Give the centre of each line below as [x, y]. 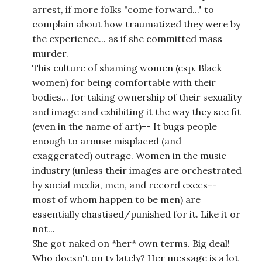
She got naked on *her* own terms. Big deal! [131, 244]
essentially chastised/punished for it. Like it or [136, 214]
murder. [50, 54]
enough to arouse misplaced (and [107, 141]
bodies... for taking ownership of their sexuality [137, 97]
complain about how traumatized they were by [136, 24]
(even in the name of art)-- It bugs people [125, 127]
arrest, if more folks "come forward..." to [123, 10]
